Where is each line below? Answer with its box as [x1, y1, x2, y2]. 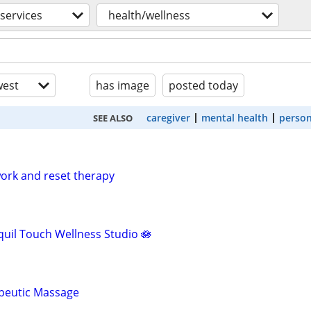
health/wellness [108, 8, 190, 23]
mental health [201, 111, 268, 124]
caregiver [146, 111, 190, 124]
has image [96, 78, 149, 93]
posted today [169, 78, 238, 93]
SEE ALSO [93, 111, 133, 124]
